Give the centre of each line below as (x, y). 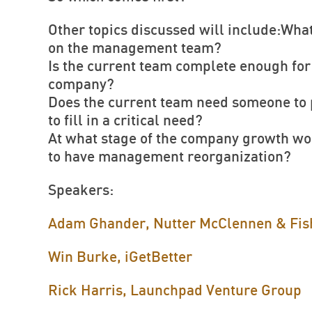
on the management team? (135, 48)
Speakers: (81, 190)
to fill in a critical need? (125, 121)
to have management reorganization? (170, 157)
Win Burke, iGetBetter (120, 257)
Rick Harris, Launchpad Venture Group (175, 291)
